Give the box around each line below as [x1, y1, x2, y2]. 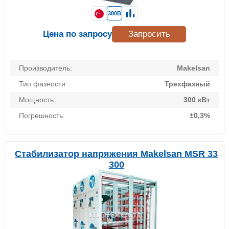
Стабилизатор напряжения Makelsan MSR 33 [15, 149, 218, 159]
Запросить [128, 29, 170, 39]
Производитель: [19, 64, 72, 73]
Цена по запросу [43, 29, 112, 39]
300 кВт [184, 96, 210, 104]
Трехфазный [165, 80, 210, 88]
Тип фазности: [19, 80, 67, 88]
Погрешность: [19, 111, 65, 120]
